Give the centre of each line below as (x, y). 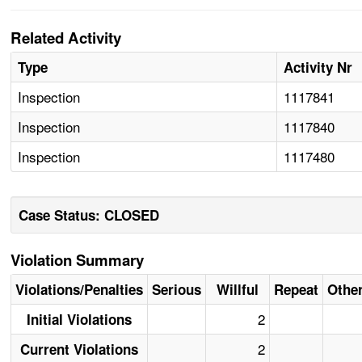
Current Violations (80, 349)
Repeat (297, 290)
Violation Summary (78, 260)
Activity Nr (318, 67)
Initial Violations (80, 320)
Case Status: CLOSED (89, 215)
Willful (238, 290)
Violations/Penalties (80, 290)
